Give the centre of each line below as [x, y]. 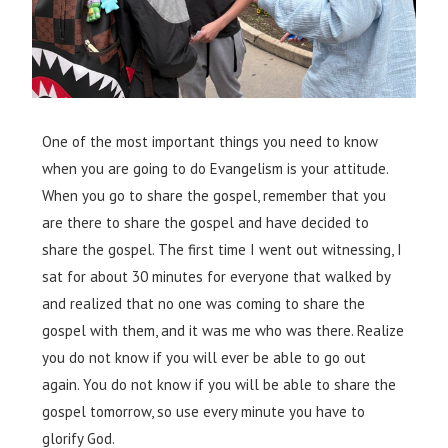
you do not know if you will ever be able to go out [204, 358]
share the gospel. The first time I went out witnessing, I [222, 250]
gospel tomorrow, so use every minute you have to [204, 412]
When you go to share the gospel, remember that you [214, 196]
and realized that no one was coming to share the [204, 304]
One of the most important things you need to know [210, 142]
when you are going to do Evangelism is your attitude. [215, 169]
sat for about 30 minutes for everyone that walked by [216, 277]
